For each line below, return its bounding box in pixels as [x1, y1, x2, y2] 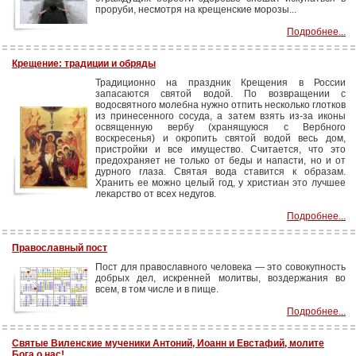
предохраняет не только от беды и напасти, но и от [95, 155, 346, 166]
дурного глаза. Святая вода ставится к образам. [95, 166, 346, 177]
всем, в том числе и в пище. [95, 284, 219, 295]
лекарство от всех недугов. [95, 188, 216, 199]
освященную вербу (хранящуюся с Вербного [95, 122, 346, 133]
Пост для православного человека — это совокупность [95, 261, 346, 273]
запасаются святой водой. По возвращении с [95, 88, 346, 99]
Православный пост [12, 242, 107, 253]
